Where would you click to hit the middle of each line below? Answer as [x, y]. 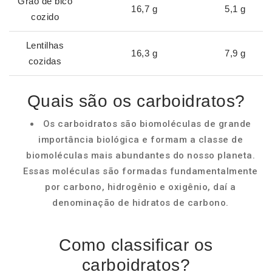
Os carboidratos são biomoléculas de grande [147, 124]
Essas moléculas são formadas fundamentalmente [141, 171]
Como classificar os [136, 245]
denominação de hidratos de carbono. [141, 203]
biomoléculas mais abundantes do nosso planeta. [141, 155]
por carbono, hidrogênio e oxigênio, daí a [141, 187]
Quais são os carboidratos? [136, 101]
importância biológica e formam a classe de [141, 140]
